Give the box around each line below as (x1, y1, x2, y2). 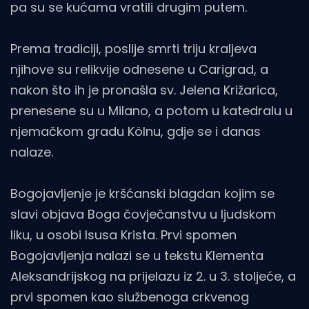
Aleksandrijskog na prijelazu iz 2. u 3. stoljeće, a (10, 268, 296, 286)
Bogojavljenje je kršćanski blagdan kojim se (10, 185, 275, 203)
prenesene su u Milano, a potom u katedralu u (10, 102, 292, 120)
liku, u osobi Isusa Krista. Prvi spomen (10, 226, 237, 244)
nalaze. (10, 143, 53, 161)
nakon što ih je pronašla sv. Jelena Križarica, (10, 81, 278, 99)
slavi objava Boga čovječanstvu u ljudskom (10, 206, 276, 223)
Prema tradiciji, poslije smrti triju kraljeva (10, 40, 257, 58)
